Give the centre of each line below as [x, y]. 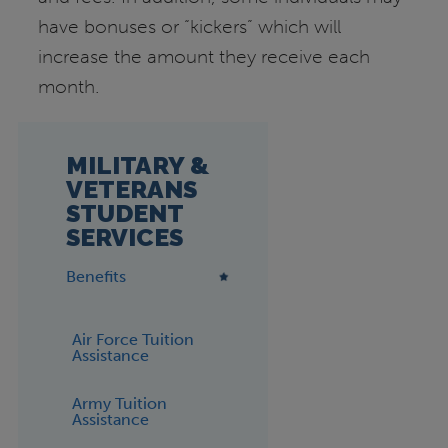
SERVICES [124, 237]
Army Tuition [119, 403]
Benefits [95, 276]
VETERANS [131, 189]
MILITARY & [137, 165]
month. [69, 87]
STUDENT [124, 213]
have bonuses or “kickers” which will [190, 27]
